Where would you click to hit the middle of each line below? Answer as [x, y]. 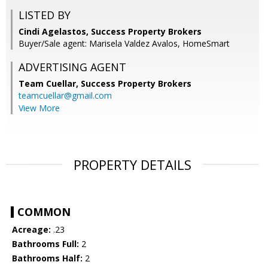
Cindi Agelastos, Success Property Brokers [110, 32]
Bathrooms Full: [45, 244]
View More [39, 108]
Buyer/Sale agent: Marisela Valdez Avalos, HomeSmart [124, 44]
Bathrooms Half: [47, 258]
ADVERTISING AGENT [72, 67]
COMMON [44, 212]
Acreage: [31, 230]
